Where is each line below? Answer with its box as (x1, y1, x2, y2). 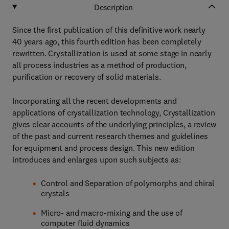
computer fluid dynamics (41, 218, 130, 228)
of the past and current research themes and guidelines (12, 131, 208, 141)
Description (94, 2, 133, 12)
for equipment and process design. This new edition (12, 143, 195, 153)
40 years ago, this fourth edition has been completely (12, 36, 201, 47)
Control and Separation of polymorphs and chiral (41, 178, 215, 188)
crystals (41, 188, 70, 198)
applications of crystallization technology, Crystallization (12, 107, 215, 118)
